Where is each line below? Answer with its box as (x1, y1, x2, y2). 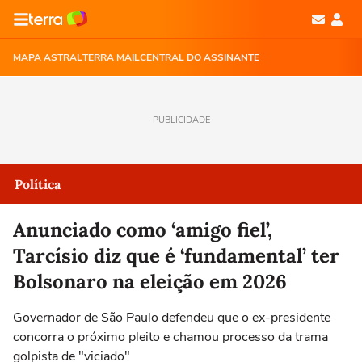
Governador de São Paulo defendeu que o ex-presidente (13, 309, 330, 326)
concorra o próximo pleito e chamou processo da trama (13, 328, 328, 346)
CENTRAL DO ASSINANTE (140, 51, 259, 64)
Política (15, 176, 61, 192)
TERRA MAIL (82, 51, 140, 64)
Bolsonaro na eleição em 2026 (13, 269, 287, 294)
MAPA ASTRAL (13, 51, 82, 64)
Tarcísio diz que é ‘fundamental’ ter (13, 243, 339, 268)
